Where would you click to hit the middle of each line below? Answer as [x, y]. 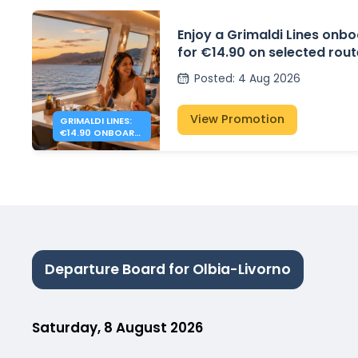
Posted [213, 79]
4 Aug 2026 [269, 79]
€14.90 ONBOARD [100, 132]
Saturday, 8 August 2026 [117, 327]
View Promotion [237, 119]
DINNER [76, 144]
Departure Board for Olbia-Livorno [168, 270]
